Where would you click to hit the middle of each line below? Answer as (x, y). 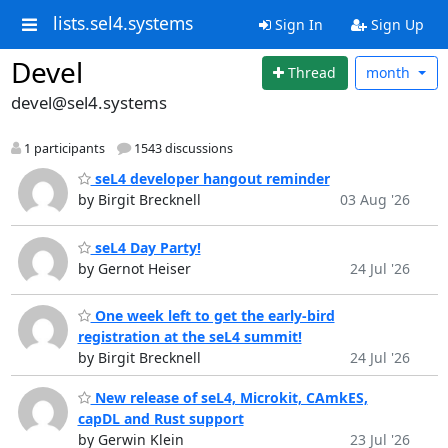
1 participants (62, 148)
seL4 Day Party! (145, 247)
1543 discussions (181, 148)
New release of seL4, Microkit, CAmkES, (229, 397)
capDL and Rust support (160, 418)
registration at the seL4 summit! (189, 337)
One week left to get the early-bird (212, 316)
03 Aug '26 (374, 200)
